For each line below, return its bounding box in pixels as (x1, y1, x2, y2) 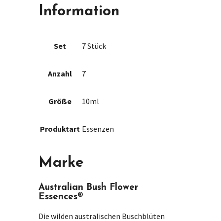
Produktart (40, 124, 80, 134)
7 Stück (82, 41, 106, 51)
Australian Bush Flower (38, 183, 138, 192)
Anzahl (48, 69, 72, 79)
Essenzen (82, 124, 114, 134)
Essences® (38, 192, 83, 202)
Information (38, 4, 119, 20)
